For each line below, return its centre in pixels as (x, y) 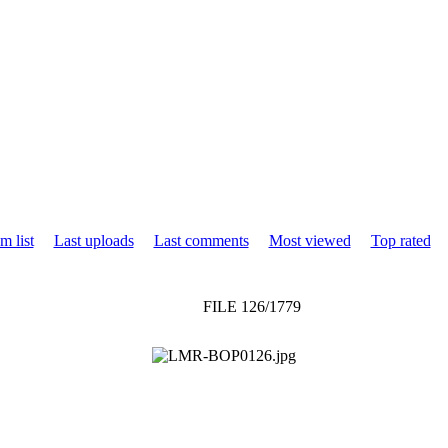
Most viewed (309, 240)
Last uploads (93, 240)
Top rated (400, 240)
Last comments (201, 240)
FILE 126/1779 (251, 306)
